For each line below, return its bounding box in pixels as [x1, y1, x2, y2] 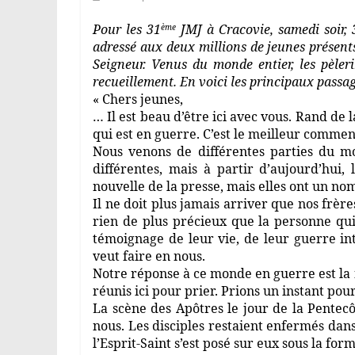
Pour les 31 [93, 21, 161, 38]
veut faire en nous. [93, 247, 205, 265]
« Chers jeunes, [93, 90, 183, 108]
